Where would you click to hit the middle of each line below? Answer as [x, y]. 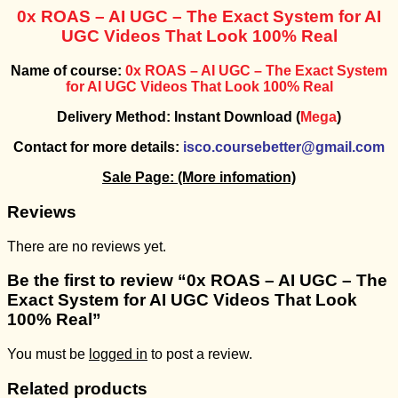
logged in [118, 354]
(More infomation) [237, 178]
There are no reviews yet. [87, 246]
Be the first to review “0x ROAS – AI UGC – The [197, 281]
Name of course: [66, 71]
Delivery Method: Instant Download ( [179, 117]
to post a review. [200, 354]
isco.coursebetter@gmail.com [284, 147]
